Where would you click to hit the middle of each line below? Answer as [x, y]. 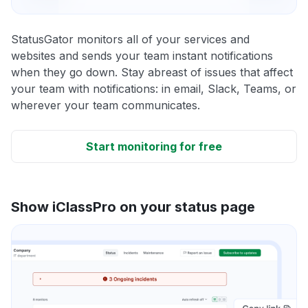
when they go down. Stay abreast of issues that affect [152, 72]
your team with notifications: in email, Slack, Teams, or [154, 88]
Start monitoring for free [154, 146]
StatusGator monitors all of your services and [130, 39]
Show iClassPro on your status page [133, 207]
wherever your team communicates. [106, 105]
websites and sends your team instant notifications [142, 55]
